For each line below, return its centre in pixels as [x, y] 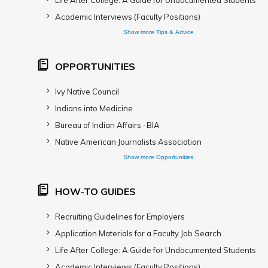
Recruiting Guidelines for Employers [120, 217]
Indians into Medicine [94, 108]
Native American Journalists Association [128, 142]
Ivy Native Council [87, 92]
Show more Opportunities [158, 157]
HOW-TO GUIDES [95, 191]
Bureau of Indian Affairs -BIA [107, 125]
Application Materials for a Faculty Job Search [138, 233]
